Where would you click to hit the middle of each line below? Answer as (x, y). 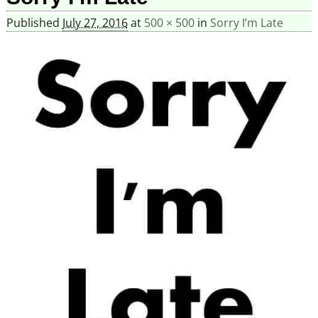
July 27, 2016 (95, 23)
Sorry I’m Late (246, 23)
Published (34, 23)
